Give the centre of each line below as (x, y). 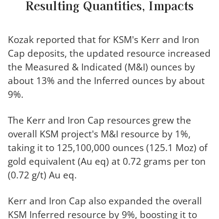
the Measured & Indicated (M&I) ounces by (101, 66)
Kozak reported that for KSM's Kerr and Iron (104, 39)
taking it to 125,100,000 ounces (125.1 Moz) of (108, 147)
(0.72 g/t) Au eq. (42, 175)
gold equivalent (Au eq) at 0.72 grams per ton (107, 161)
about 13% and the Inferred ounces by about (106, 80)
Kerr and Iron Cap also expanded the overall (105, 200)
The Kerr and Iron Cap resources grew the (99, 120)
